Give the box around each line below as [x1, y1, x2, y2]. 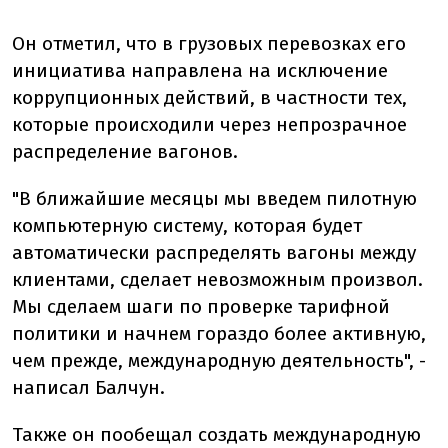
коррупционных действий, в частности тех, [12, 86, 407, 109]
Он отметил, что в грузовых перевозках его [12, 32, 406, 55]
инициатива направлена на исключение [12, 59, 388, 82]
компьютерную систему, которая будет [12, 214, 362, 237]
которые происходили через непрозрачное [12, 113, 407, 136]
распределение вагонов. [12, 140, 238, 163]
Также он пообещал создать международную [12, 423, 421, 446]
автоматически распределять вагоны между [12, 241, 416, 264]
